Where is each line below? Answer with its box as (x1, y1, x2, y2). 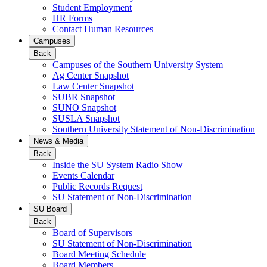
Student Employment (52, 2, 132, 13)
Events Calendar (52, 170, 114, 181)
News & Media (33, 136, 83, 146)
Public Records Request (52, 181, 142, 192)
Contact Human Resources (52, 24, 153, 35)
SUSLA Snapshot (52, 113, 120, 124)
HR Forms (52, 13, 92, 24)
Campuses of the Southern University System (52, 60, 223, 70)
